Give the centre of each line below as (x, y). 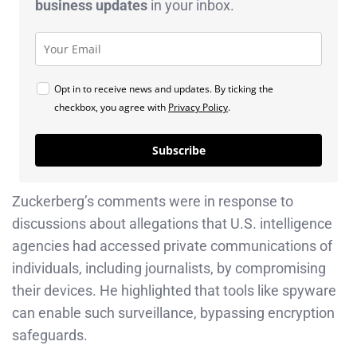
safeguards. (50, 335)
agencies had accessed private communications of (172, 245)
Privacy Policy (198, 107)
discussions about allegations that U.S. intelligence (172, 223)
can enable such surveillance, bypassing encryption (173, 312)
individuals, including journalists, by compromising (169, 268)
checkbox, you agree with (111, 107)
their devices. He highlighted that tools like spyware (174, 290)
